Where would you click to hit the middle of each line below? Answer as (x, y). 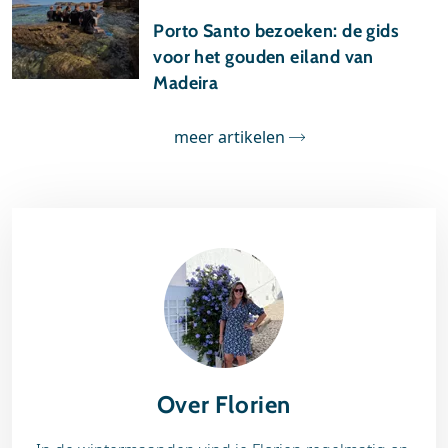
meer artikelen (229, 136)
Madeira (186, 82)
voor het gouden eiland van (263, 56)
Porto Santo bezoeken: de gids (276, 30)
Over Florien (224, 404)
